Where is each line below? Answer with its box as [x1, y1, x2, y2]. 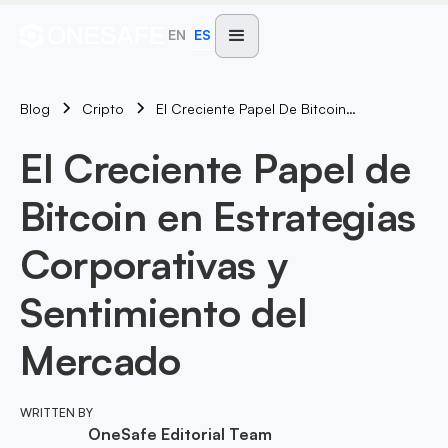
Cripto [82, 100, 124, 117]
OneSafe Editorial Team [88, 424, 272, 444]
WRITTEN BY [20, 405, 93, 420]
